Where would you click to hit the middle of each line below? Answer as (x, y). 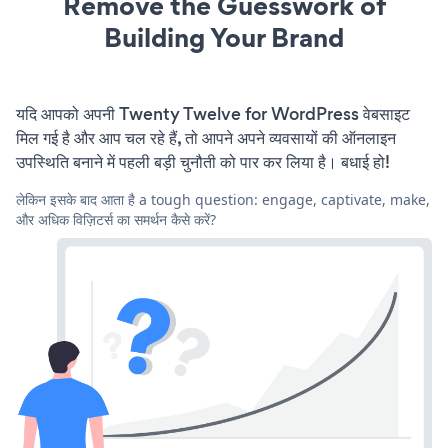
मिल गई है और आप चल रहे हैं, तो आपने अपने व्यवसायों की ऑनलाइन (206, 137)
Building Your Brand (224, 37)
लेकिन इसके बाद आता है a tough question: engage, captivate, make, (223, 199)
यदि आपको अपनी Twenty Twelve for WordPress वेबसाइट (213, 113)
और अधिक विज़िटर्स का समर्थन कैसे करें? (116, 219)
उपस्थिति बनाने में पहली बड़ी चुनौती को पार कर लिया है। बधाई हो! (203, 161)
